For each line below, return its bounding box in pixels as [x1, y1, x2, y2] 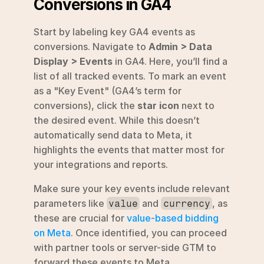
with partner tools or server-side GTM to [34, 241, 216, 253]
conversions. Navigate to [34, 40, 148, 52]
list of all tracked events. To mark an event [34, 70, 226, 82]
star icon [137, 99, 179, 111]
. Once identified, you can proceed [71, 226, 227, 239]
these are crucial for [34, 212, 127, 224]
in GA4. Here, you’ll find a [113, 55, 227, 67]
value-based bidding [127, 212, 219, 224]
